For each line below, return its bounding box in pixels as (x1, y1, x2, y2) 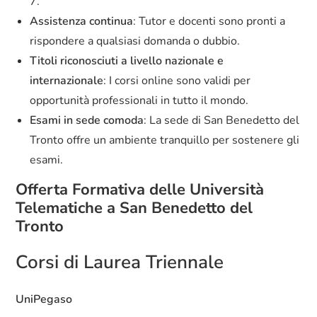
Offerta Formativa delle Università (16, 179, 265, 201)
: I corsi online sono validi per (103, 73, 251, 89)
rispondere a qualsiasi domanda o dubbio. (30, 33, 241, 50)
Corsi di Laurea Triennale (16, 250, 224, 275)
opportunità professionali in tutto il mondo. (30, 93, 249, 109)
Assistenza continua (30, 13, 134, 30)
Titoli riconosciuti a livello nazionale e (30, 53, 224, 69)
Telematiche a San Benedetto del (16, 197, 253, 219)
